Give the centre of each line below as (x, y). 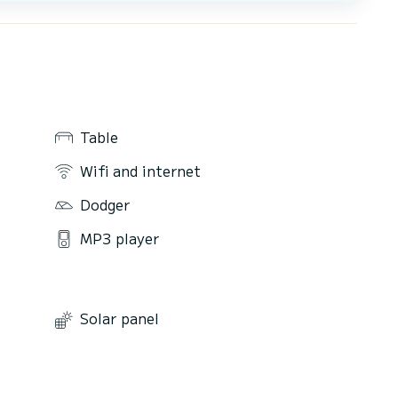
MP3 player (119, 238)
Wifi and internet (140, 170)
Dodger (105, 204)
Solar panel (119, 318)
